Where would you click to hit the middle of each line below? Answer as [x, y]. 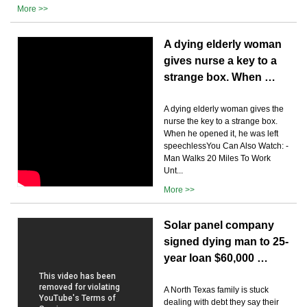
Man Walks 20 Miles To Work [217, 158]
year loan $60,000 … [216, 258]
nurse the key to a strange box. [221, 121]
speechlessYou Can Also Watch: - [226, 146]
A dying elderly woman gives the [224, 109]
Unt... [173, 170]
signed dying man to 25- [226, 241]
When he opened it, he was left [221, 133]
